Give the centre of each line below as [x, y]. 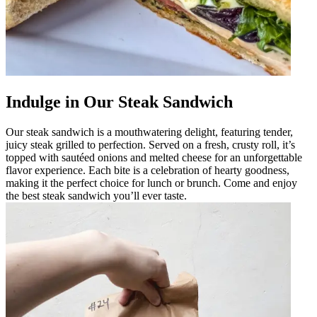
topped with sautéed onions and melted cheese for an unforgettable [154, 157]
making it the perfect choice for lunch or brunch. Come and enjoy [151, 183]
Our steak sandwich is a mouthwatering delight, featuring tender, [149, 132]
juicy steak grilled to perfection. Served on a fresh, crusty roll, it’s [150, 144]
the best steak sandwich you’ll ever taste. [96, 195]
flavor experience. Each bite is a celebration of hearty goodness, [148, 170]
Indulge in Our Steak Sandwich [119, 102]
